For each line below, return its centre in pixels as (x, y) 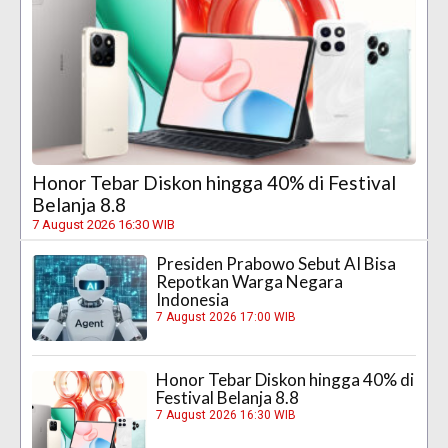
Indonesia (193, 299)
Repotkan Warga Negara (250, 281)
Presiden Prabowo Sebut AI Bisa (276, 263)
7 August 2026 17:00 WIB (226, 316)
